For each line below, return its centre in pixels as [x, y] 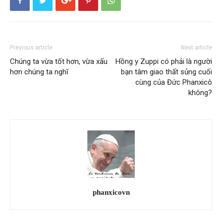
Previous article [31, 47]
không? [200, 92]
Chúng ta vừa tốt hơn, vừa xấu [59, 61]
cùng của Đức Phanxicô [174, 82]
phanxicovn [111, 192]
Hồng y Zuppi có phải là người [164, 61]
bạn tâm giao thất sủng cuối [166, 72]
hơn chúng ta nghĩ [39, 72]
